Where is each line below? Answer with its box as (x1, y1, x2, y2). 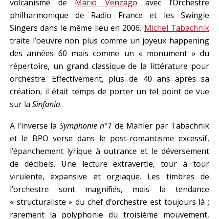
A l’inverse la (10, 120, 60, 131)
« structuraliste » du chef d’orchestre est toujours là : (10, 197, 209, 207)
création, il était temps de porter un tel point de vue (10, 86, 209, 97)
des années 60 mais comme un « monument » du (10, 48, 209, 59)
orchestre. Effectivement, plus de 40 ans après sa (10, 73, 209, 84)
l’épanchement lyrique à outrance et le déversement (10, 146, 209, 156)
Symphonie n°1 (59, 120, 112, 131)
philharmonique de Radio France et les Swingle (10, 10, 209, 21)
